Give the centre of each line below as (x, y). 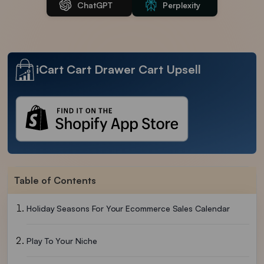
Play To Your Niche (62, 241)
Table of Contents (55, 181)
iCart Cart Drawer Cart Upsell (118, 69)
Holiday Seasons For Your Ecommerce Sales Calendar (128, 209)
